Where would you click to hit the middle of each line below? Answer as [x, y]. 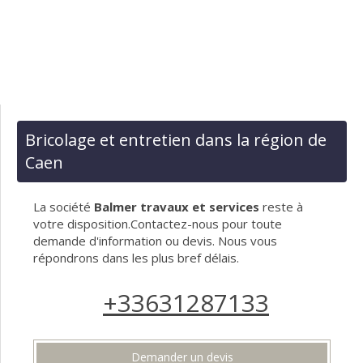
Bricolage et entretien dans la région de [176, 140]
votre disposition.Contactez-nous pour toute [158, 224]
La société [64, 207]
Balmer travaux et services [177, 207]
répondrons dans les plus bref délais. [136, 258]
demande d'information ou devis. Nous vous [155, 241]
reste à [281, 207]
